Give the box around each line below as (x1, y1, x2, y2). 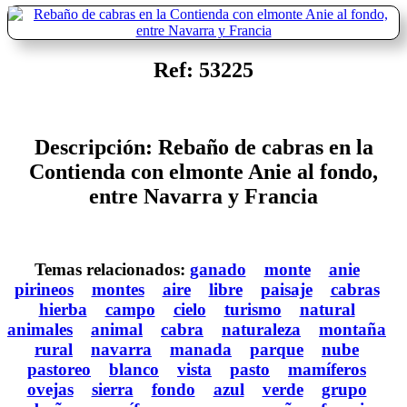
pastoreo (27, 360, 91, 380)
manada (170, 340, 232, 360)
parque (250, 340, 303, 360)
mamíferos (288, 360, 366, 380)
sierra (91, 380, 134, 400)
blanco (109, 360, 159, 380)
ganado (189, 260, 246, 280)
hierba (38, 300, 87, 320)
